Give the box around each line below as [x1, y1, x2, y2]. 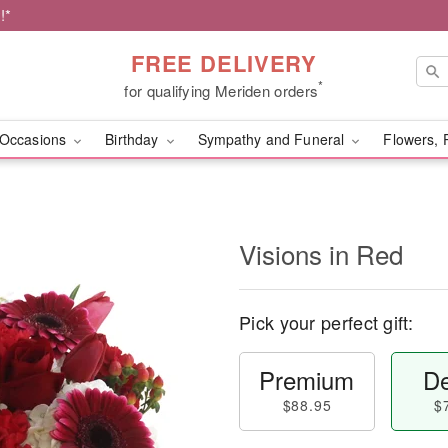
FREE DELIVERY [130, 46, 318, 79]
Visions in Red [239, 235, 403, 272]
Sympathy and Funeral [197, 129, 349, 149]
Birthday [105, 129, 163, 149]
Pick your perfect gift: [239, 309, 413, 335]
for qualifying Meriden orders [124, 79, 319, 101]
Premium [259, 362, 355, 397]
